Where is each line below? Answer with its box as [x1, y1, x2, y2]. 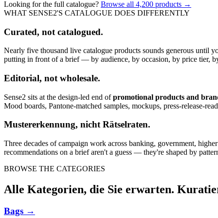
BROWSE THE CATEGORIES [4, 164, 105, 173]
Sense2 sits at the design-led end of [4, 92, 111, 101]
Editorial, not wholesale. [4, 73, 100, 83]
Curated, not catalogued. [4, 26, 103, 37]
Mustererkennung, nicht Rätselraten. [4, 119, 150, 130]
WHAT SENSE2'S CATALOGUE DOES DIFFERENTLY [4, 8, 190, 17]
